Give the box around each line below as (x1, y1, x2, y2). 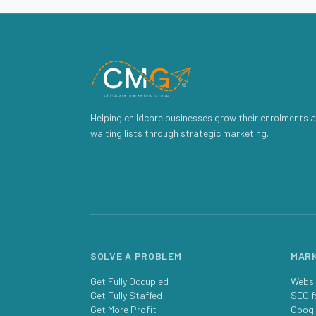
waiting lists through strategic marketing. (90, 127, 269, 139)
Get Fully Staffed (90, 289, 162, 301)
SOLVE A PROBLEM (90, 250, 182, 262)
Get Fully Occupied (90, 275, 169, 287)
